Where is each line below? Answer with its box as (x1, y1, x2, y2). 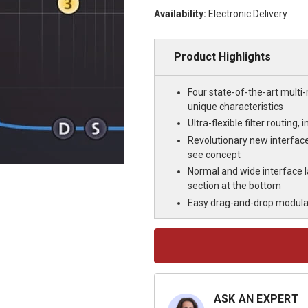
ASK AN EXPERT (213, 291, 299, 305)
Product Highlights (173, 49, 271, 63)
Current (153, 230, 182, 240)
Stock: (153, 243, 179, 253)
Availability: (153, 8, 206, 19)
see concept (187, 148, 241, 160)
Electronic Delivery (208, 8, 287, 19)
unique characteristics (187, 100, 283, 112)
